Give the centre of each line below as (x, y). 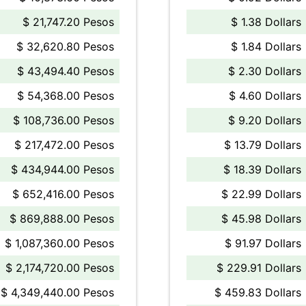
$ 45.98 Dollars (261, 219)
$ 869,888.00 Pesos (62, 219)
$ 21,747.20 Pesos (68, 22)
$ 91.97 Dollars (263, 243)
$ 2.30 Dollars (265, 71)
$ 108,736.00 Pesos (64, 120)
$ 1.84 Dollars (266, 46)
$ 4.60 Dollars (265, 96)
